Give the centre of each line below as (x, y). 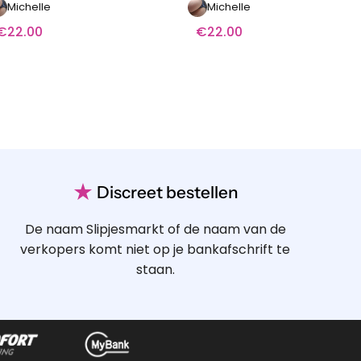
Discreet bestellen (166, 192)
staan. (155, 269)
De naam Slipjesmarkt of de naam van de (155, 229)
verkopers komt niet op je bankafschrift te (156, 249)
